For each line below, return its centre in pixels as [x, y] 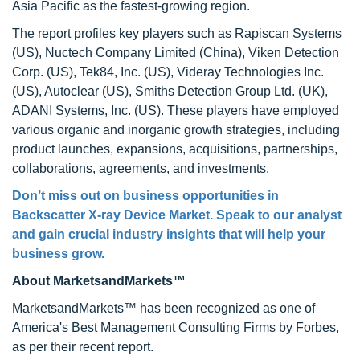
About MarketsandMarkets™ [99, 281]
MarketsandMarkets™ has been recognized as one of [164, 308]
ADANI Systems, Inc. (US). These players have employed [176, 110]
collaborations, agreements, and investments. [141, 168]
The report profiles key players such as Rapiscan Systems [177, 33]
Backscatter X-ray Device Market [111, 215]
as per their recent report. [83, 347]
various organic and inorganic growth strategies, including [176, 130]
